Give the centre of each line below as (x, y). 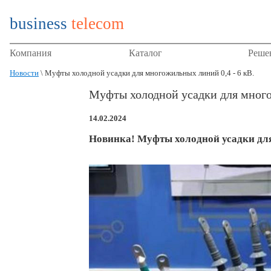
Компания (31, 53)
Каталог (145, 53)
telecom (98, 24)
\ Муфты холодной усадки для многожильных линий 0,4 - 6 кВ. (146, 73)
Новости (24, 73)
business (38, 24)
